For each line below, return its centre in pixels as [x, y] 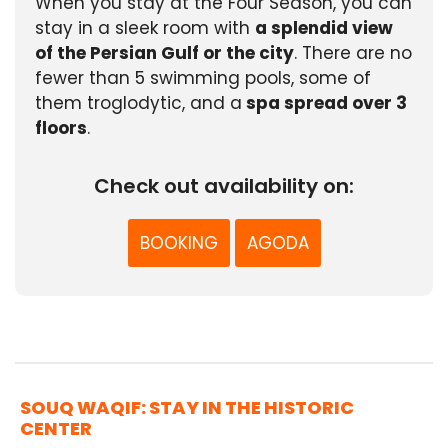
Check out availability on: [224, 186]
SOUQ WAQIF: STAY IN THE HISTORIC [187, 408]
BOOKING [178, 243]
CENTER [56, 429]
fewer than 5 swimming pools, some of [203, 78]
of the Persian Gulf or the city [164, 53]
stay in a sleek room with [145, 28]
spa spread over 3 [324, 103]
